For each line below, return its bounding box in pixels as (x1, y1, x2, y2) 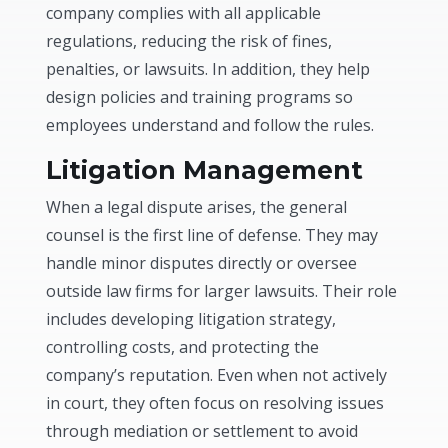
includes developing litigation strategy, (46, 307, 337, 330)
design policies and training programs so (46, 85, 354, 108)
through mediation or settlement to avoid (46, 419, 359, 442)
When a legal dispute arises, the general (46, 195, 348, 218)
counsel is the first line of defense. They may (46, 223, 379, 246)
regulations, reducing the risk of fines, (46, 29, 333, 52)
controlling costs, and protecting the (46, 335, 320, 358)
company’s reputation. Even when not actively (46, 363, 388, 386)
